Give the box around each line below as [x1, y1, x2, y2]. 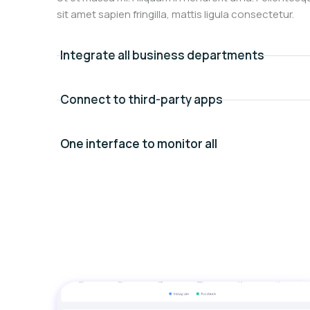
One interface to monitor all [60, 136, 217, 152]
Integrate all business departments [60, 47, 264, 63]
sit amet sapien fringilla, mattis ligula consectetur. [57, 7, 294, 21]
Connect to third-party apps [60, 91, 223, 107]
